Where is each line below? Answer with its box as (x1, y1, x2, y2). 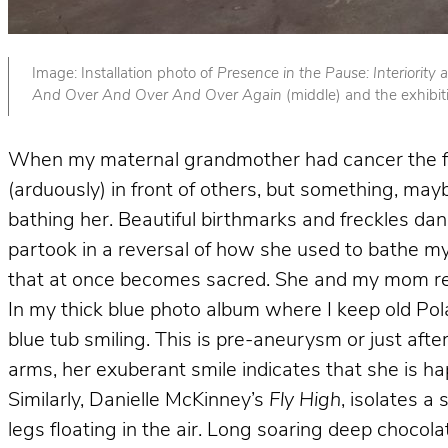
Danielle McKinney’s (89, 390, 264, 411)
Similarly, (8, 390, 84, 411)
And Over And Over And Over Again (31, 89, 286, 105)
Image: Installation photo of (31, 67, 217, 83)
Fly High (264, 390, 341, 411)
